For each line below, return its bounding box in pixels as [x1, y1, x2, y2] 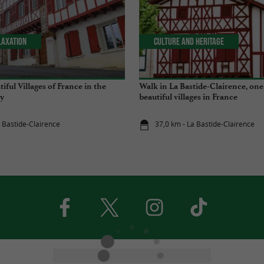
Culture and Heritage [154, 36, 225, 47]
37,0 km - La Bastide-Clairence [155, 119, 255, 130]
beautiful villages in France [139, 91, 237, 102]
